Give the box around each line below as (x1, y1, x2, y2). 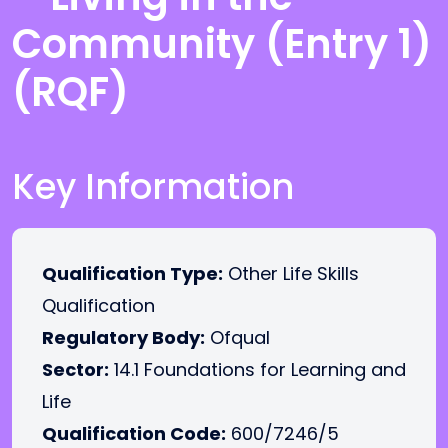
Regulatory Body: (42, 325, 205, 350)
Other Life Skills (223, 261, 359, 286)
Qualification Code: (42, 421, 226, 446)
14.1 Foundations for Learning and (109, 357, 406, 382)
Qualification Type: (42, 261, 223, 286)
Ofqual (205, 325, 270, 350)
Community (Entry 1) (12, 16, 432, 72)
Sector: (42, 357, 109, 382)
